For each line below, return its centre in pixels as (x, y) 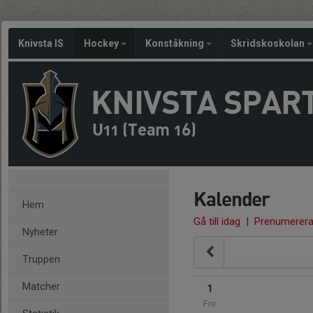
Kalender (232, 198)
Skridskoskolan (269, 43)
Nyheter (40, 232)
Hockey (102, 43)
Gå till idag (217, 221)
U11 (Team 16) (144, 129)
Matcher (41, 286)
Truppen (41, 259)
